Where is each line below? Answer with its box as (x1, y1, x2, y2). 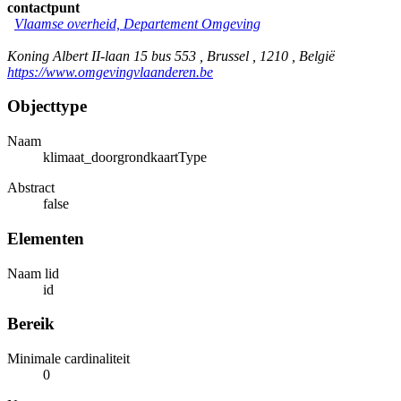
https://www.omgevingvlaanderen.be (7, 64, 213, 80)
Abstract (7, 180, 55, 196)
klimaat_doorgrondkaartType (43, 149, 207, 166)
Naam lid (7, 265, 59, 281)
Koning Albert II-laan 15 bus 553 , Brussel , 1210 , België (7, 47, 335, 64)
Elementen (7, 228, 84, 248)
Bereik (7, 314, 55, 334)
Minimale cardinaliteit (7, 351, 130, 367)
